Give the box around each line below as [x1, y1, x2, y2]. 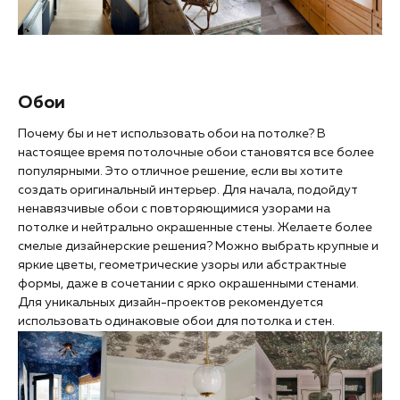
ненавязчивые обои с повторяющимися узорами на [18, 202, 330, 215]
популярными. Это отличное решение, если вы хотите [18, 164, 343, 178]
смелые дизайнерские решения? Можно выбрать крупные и [18, 239, 379, 253]
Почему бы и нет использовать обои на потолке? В [18, 127, 326, 140]
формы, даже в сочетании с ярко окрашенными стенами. [18, 277, 359, 290]
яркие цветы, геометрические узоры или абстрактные [18, 258, 346, 271]
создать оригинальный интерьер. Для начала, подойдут [18, 183, 358, 196]
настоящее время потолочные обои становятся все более [18, 146, 374, 159]
